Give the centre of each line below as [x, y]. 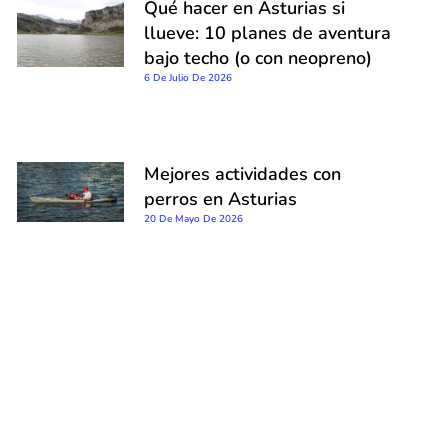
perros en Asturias [220, 198]
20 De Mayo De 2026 [193, 218]
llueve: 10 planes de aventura [267, 32]
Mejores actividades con [242, 173]
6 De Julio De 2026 [188, 77]
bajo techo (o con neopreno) [258, 57]
